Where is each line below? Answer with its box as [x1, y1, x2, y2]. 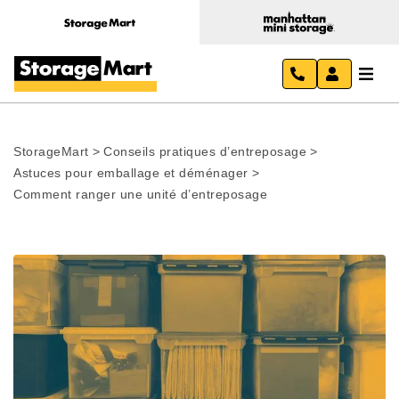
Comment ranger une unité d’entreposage [13, 187, 267, 201]
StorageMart [13, 144, 89, 159]
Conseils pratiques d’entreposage [103, 144, 306, 159]
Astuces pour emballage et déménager [13, 166, 248, 180]
